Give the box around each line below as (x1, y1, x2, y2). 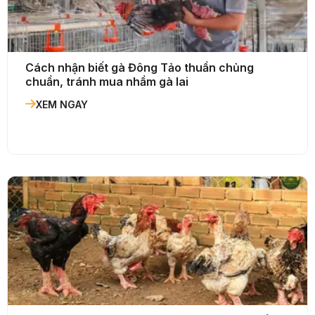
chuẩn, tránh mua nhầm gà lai (25, 75, 188, 89)
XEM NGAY (36, 98, 88, 111)
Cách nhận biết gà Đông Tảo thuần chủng (25, 60, 254, 75)
